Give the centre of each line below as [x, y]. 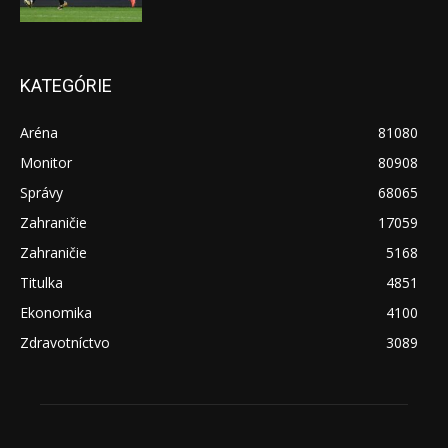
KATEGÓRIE [66, 86]
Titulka [41, 283]
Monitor [46, 163]
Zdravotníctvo [65, 343]
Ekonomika [56, 313]
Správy [41, 193]
